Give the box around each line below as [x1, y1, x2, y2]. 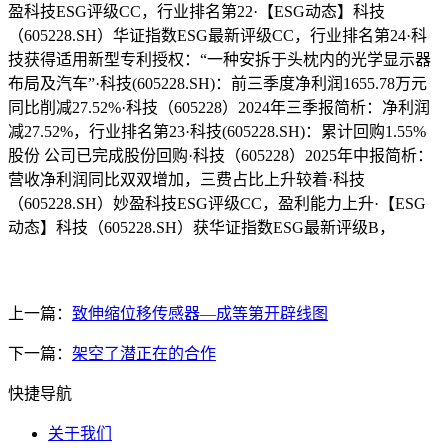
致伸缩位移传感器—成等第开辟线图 [72, 305, 328, 323]
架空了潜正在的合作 [72, 345, 216, 363]
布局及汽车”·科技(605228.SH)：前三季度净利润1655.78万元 [8, 75, 427, 93]
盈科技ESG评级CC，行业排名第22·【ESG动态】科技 [8, 3, 385, 21]
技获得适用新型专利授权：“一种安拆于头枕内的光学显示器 [8, 51, 431, 69]
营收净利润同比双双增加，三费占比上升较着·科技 [8, 171, 365, 189]
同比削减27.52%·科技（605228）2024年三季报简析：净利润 [8, 99, 430, 117]
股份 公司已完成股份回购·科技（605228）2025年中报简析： [8, 147, 433, 165]
